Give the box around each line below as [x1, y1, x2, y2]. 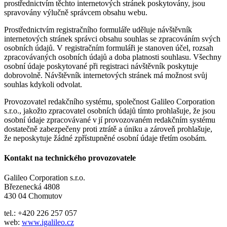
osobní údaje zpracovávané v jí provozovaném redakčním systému [4, 115, 215, 124]
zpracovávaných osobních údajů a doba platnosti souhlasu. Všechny [4, 52, 221, 61]
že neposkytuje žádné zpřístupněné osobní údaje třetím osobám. [4, 133, 207, 142]
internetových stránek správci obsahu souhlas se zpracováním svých [4, 34, 220, 43]
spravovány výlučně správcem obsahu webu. [4, 8, 147, 17]
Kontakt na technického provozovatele [4, 154, 136, 163]
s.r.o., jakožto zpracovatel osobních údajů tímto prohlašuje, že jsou [4, 106, 215, 115]
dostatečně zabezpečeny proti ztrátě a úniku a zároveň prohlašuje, [4, 124, 212, 133]
